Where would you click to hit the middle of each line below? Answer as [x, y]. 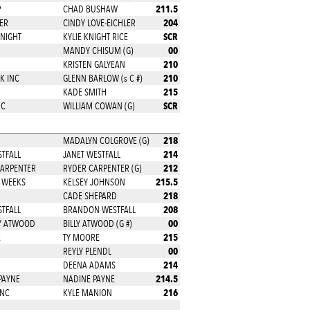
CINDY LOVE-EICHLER [99, 23]
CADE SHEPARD [90, 196]
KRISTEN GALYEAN [94, 64]
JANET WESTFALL [91, 154]
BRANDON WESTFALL [99, 210]
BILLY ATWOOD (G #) [97, 224]
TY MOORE [81, 237]
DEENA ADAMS [89, 265]
